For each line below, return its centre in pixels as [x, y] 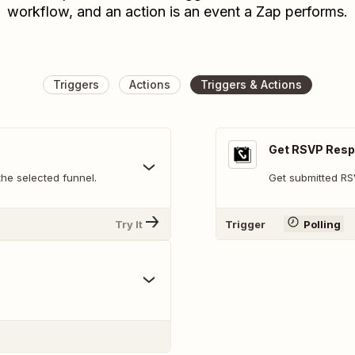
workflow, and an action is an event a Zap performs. [177, 11]
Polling [322, 224]
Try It [129, 224]
